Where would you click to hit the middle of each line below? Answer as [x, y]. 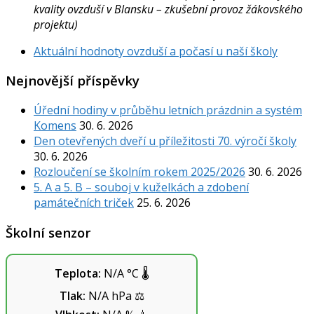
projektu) [56, 24]
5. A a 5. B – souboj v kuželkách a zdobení [141, 187]
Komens [55, 125]
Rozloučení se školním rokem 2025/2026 [139, 172]
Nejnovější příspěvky [73, 81]
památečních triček [84, 203]
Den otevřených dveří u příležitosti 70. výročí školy [165, 141]
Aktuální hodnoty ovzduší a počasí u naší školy [156, 51]
